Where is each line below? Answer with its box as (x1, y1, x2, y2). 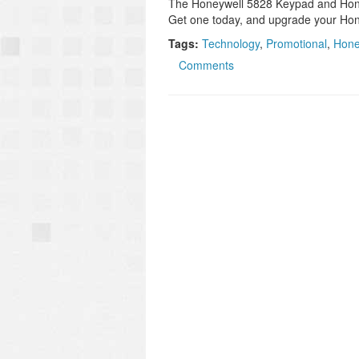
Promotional (266, 35, 327, 51)
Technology (202, 35, 260, 51)
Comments (179, 57, 234, 73)
